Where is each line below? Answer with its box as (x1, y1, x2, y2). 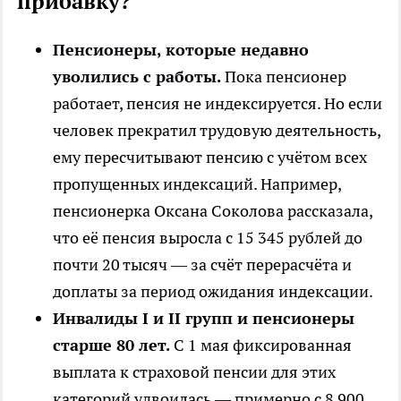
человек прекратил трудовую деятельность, (53, 119, 380, 141)
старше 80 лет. (53, 334, 170, 355)
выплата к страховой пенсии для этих (53, 361, 336, 382)
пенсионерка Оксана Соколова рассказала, (53, 200, 372, 221)
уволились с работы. (53, 65, 221, 87)
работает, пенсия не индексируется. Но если (53, 92, 382, 114)
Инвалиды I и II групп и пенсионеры (53, 307, 354, 328)
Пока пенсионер (221, 65, 346, 87)
